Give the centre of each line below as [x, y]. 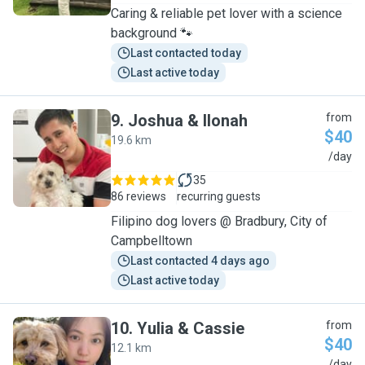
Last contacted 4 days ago [200, 261]
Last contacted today [186, 53]
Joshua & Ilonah [188, 121]
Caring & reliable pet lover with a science [226, 13]
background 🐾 [152, 33]
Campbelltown [152, 241]
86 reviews [139, 196]
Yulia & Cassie [191, 328]
